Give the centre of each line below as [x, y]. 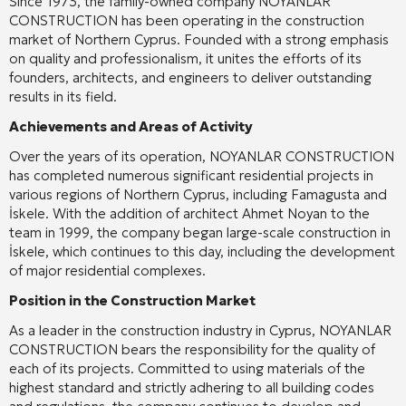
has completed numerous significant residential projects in [191, 175]
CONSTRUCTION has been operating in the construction [187, 20]
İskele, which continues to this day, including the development [202, 251]
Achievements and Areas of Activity [131, 126]
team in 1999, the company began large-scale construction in [200, 232]
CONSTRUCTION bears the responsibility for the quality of [192, 349]
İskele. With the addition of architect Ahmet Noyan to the [189, 213]
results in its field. [63, 96]
